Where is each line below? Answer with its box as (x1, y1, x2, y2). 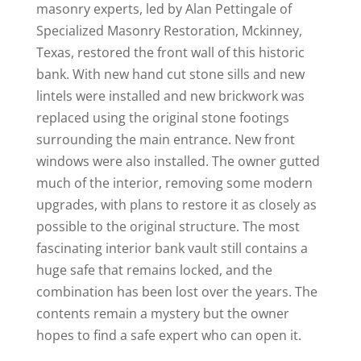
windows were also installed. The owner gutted (35, 152, 320, 171)
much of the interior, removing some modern (35, 174, 313, 193)
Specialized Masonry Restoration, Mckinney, (35, 22, 302, 40)
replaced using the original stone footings (35, 109, 289, 127)
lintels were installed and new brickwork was (35, 87, 305, 106)
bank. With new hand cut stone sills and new (35, 65, 305, 84)
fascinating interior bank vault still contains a (35, 239, 308, 258)
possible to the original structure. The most (35, 218, 300, 236)
